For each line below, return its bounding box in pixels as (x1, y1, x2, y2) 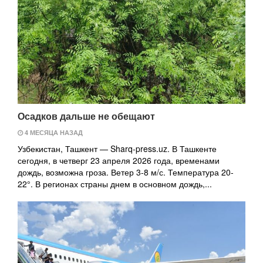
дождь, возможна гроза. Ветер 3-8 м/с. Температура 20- (18, 166, 234, 178)
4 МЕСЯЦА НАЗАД (23, 128, 83, 137)
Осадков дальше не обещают (18, 109, 155, 123)
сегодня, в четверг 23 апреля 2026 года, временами (18, 154, 220, 166)
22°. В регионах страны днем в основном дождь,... (18, 178, 212, 190)
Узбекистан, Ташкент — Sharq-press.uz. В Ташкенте (18, 143, 217, 154)
